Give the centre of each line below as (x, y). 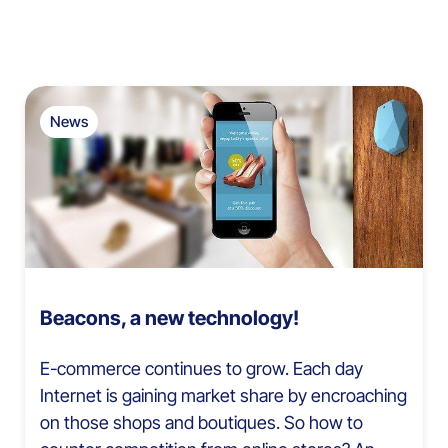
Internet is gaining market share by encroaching (223, 395)
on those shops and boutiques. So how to (201, 422)
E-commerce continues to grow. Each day (201, 368)
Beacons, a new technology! (169, 317)
